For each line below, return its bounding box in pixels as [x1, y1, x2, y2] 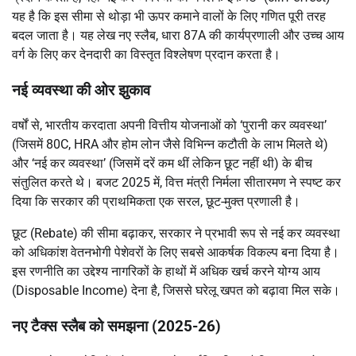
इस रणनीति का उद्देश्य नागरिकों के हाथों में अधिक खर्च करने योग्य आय [12, 264, 320, 280]
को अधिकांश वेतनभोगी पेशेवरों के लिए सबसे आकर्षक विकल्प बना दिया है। [12, 245, 339, 261]
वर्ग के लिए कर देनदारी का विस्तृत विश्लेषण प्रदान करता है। [12, 46, 281, 62]
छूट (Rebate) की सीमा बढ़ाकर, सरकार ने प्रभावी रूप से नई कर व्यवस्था [12, 226, 340, 242]
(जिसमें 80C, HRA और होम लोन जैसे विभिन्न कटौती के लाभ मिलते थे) [12, 137, 328, 153]
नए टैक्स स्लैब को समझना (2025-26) [12, 318, 221, 336]
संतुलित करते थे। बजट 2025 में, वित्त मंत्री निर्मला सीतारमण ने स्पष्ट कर [12, 175, 341, 191]
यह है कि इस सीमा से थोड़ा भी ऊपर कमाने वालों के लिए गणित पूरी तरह [12, 8, 326, 24]
